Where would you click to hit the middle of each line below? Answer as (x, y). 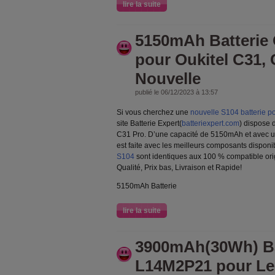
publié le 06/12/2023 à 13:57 (176, 92)
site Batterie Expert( (149, 123)
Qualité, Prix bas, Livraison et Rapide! (179, 168)
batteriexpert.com (211, 123)
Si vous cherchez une (153, 112)
